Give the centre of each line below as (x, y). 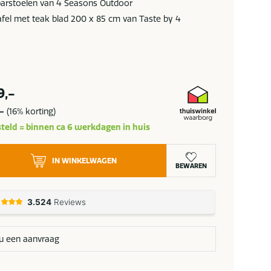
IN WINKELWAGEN (85, 160)
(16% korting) (30, 112)
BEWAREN (191, 166)
